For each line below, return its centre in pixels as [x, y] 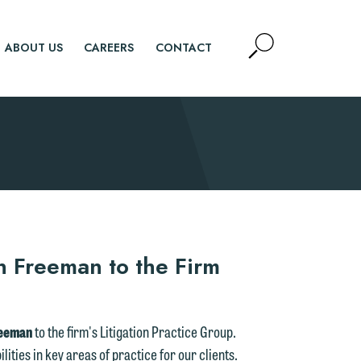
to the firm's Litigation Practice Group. [135, 331]
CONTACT [183, 47]
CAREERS [109, 47]
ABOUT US [34, 47]
